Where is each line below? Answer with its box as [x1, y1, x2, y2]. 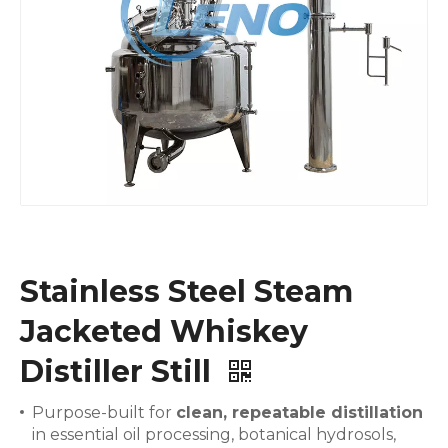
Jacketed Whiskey [20, 313, 308, 350]
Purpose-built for [32, 403, 176, 422]
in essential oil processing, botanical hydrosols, [32, 425, 396, 444]
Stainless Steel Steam [20, 273, 353, 310]
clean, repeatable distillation [176, 403, 423, 422]
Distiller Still [20, 353, 219, 390]
